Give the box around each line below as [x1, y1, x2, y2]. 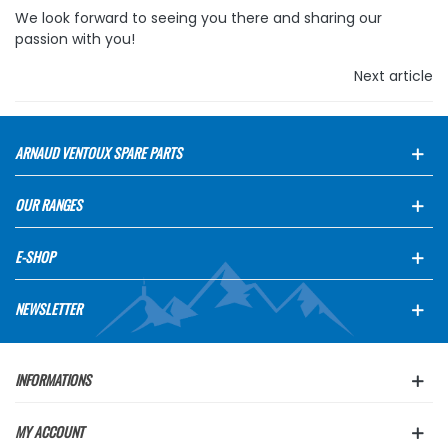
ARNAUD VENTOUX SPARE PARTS [15, 142, 182, 163]
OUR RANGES [15, 194, 82, 215]
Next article [354, 66, 433, 86]
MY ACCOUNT [15, 421, 84, 442]
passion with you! [15, 29, 135, 49]
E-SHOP [15, 246, 55, 267]
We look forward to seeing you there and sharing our [15, 8, 382, 28]
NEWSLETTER [15, 298, 82, 319]
